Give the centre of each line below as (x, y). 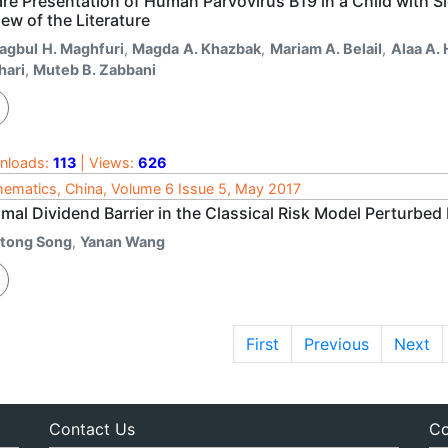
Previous (336, 343)
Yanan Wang (122, 241)
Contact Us (91, 428)
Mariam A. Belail (326, 48)
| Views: (107, 162)
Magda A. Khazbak (197, 48)
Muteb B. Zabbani (94, 69)
